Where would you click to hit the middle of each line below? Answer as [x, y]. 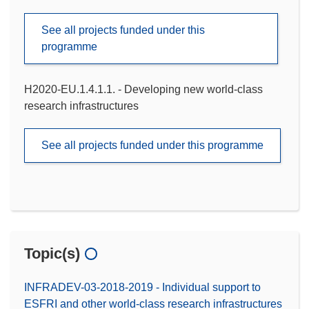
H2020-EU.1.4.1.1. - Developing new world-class [143, 89]
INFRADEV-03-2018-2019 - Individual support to [142, 287]
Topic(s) [52, 253]
